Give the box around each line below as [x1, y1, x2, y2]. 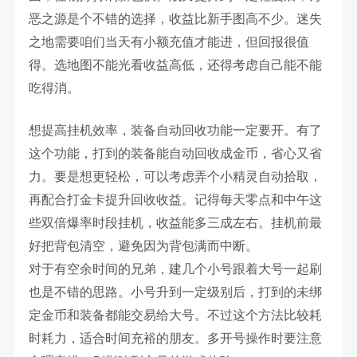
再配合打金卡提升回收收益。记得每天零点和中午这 [28, 193, 322, 207]
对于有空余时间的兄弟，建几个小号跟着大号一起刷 [28, 262, 322, 277]
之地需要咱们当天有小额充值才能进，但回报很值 [28, 35, 309, 49]
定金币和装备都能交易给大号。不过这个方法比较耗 [28, 308, 322, 323]
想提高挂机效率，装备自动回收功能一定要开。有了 [28, 124, 322, 138]
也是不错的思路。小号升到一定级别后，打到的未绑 [28, 285, 322, 300]
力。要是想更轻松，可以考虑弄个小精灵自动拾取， [28, 170, 322, 184]
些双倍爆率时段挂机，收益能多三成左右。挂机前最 [28, 216, 322, 230]
